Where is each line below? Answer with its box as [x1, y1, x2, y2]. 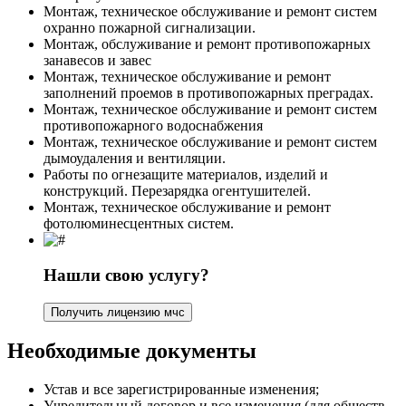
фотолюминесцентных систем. [43, 216, 234, 232]
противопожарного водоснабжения [43, 118, 263, 134]
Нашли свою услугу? [43, 265, 209, 285]
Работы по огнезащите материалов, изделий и [43, 167, 328, 183]
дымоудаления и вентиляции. [43, 150, 226, 167]
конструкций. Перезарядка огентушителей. [43, 183, 311, 199]
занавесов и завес [43, 53, 151, 69]
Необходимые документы [7, 339, 256, 363]
